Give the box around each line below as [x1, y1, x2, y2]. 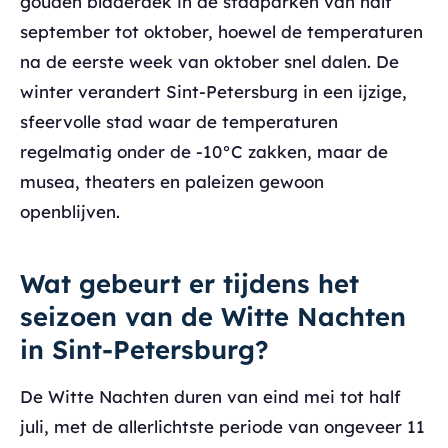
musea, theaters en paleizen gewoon [20, 171, 324, 192]
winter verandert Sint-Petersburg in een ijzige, [20, 81, 407, 102]
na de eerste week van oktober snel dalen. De [20, 51, 399, 72]
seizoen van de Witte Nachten [20, 300, 406, 332]
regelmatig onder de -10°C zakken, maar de [20, 141, 388, 162]
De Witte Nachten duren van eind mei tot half [20, 386, 401, 407]
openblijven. [20, 201, 120, 222]
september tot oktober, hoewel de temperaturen [20, 21, 423, 42]
